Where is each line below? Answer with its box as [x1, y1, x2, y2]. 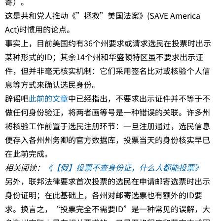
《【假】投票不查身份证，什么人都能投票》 [44, 161, 202, 174]
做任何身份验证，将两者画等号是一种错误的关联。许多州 [5, 106, 210, 118]
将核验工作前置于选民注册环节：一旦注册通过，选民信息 [5, 120, 210, 132]
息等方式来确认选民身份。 [5, 78, 100, 91]
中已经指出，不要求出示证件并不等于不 [68, 92, 210, 105]
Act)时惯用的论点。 [5, 23, 74, 36]
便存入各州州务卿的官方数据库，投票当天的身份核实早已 [5, 134, 210, 146]
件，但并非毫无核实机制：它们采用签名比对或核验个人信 [5, 65, 210, 77]
